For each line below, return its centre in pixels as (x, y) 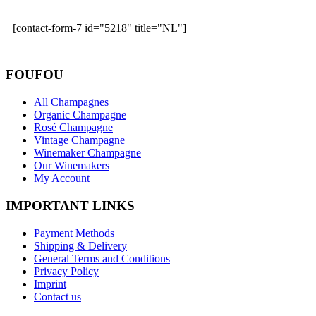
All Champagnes (71, 102)
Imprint (50, 284)
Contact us (57, 296)
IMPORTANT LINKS (70, 205)
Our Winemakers (72, 166)
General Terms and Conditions (102, 258)
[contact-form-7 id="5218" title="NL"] (99, 28)
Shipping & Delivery (80, 245)
